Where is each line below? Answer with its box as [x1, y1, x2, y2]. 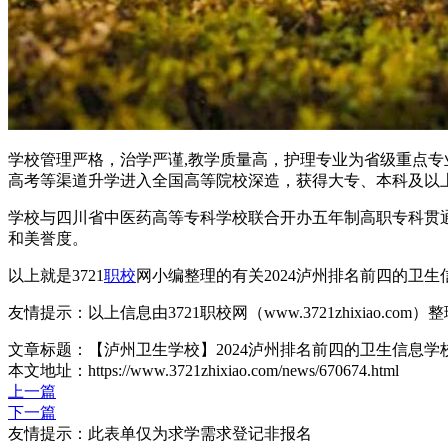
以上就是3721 [8, 266, 104, 284]
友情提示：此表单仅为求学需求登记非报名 [8, 424, 312, 442]
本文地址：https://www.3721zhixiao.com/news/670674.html [8, 361, 399, 379]
